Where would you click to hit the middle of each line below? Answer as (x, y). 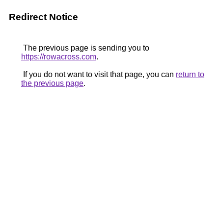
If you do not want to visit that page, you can (98, 74)
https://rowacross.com (59, 57)
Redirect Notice (43, 17)
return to (190, 74)
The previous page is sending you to (85, 48)
